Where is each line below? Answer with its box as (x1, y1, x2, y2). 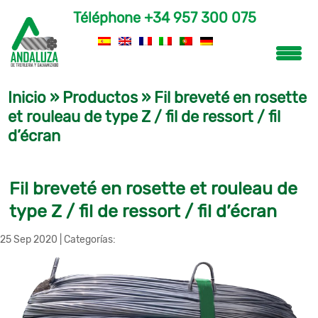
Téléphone (72, 9, 144, 26)
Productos (62, 87, 138, 107)
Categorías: (64, 234, 116, 246)
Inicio (8, 87, 46, 107)
